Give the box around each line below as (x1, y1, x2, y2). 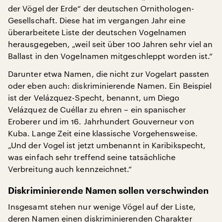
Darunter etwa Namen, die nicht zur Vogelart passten (8, 69, 210, 78)
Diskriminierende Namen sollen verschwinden (8, 186, 209, 195)
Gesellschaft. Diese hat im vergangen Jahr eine (8, 15, 185, 25)
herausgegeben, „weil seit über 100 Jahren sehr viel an (8, 39, 213, 49)
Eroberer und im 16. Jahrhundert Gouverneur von (8, 116, 194, 126)
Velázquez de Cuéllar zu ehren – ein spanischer (8, 105, 186, 114)
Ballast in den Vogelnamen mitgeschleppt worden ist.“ (8, 51, 213, 60)
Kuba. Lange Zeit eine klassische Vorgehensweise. (8, 128, 198, 138)
